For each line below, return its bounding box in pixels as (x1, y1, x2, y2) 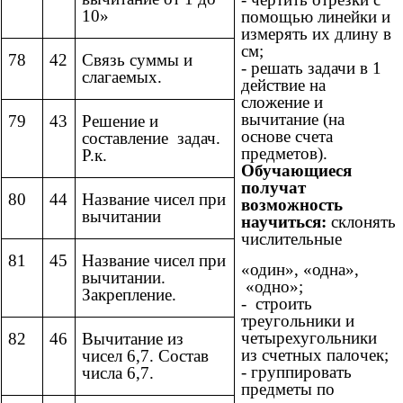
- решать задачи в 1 (241, 58, 381, 78)
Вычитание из (82, 329, 184, 349)
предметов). (241, 144, 327, 164)
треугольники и (241, 311, 354, 331)
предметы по (241, 380, 335, 399)
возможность (241, 195, 343, 215)
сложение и (241, 93, 323, 112)
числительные (241, 229, 342, 249)
